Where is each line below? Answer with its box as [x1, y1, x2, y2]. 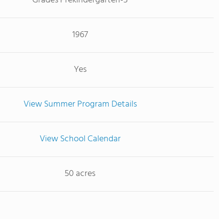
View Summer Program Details [23, 97, 137, 111]
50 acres [65, 167, 95, 181]
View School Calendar [39, 132, 121, 146]
